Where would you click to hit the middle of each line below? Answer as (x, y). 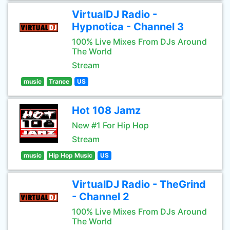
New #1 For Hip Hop (110, 125)
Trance (59, 81)
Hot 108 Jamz (106, 110)
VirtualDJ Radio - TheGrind (139, 184)
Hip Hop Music (71, 155)
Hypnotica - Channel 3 (128, 27)
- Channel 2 (101, 197)
